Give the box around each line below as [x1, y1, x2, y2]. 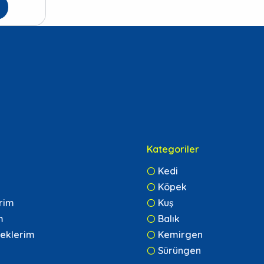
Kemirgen [158, 229, 203, 241]
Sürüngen [158, 245, 201, 257]
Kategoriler [147, 143, 199, 156]
